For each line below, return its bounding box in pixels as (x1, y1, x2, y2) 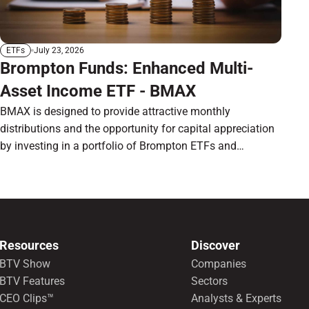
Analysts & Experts (190, 292, 281, 306)
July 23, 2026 (34, 45, 84, 55)
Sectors (190, 275, 228, 288)
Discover (190, 238, 240, 253)
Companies (190, 257, 246, 271)
